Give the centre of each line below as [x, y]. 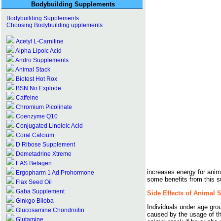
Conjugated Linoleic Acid [49, 126]
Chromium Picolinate [43, 107]
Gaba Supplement [39, 191]
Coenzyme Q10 [36, 116]
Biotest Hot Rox [36, 79]
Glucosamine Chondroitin [49, 210]
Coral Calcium [34, 135]
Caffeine [27, 98]
